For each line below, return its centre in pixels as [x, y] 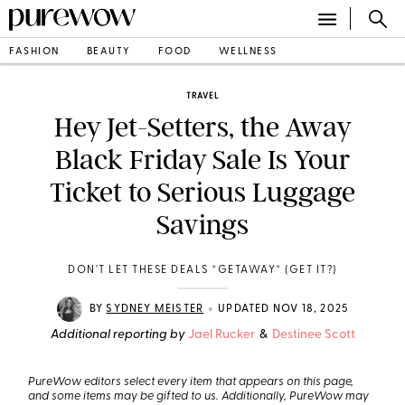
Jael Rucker [221, 335]
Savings [202, 225]
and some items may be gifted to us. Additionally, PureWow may [199, 396]
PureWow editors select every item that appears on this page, [191, 382]
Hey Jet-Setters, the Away [202, 127]
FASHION [34, 52]
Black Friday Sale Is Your [202, 160]
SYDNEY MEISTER [155, 309]
